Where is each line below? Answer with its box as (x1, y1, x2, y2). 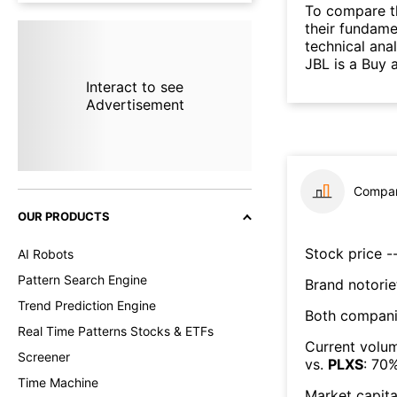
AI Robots (18, 246, 74, 261)
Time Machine (18, 375, 98, 390)
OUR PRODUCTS (18, 209, 110, 223)
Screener (18, 349, 70, 364)
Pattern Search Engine (18, 272, 147, 287)
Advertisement (85, 96, 184, 113)
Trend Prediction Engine (18, 298, 156, 313)
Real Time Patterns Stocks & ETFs (18, 323, 214, 339)
